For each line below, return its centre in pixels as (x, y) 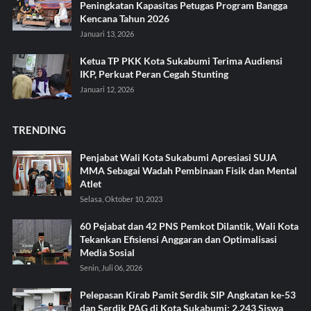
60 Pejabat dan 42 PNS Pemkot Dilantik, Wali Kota (189, 226)
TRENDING (39, 129)
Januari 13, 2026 (107, 33)
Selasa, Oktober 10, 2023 (121, 199)
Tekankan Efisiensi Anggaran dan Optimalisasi (178, 239)
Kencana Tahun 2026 (124, 18)
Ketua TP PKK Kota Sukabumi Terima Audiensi (181, 60)
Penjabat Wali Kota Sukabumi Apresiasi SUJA (178, 157)
